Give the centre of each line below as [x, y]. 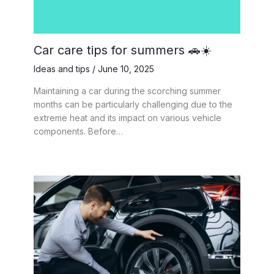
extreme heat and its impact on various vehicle [128, 118]
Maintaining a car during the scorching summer [127, 91]
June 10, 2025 [126, 69]
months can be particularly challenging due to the [133, 105]
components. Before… [78, 131]
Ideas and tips [62, 69]
